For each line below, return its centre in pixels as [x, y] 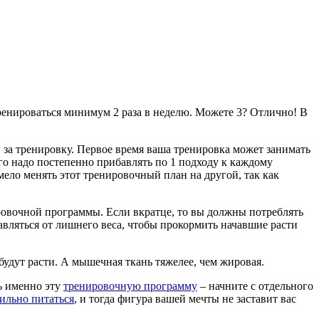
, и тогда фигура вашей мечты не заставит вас [185, 298]
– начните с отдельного [255, 286]
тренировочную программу [130, 286]
